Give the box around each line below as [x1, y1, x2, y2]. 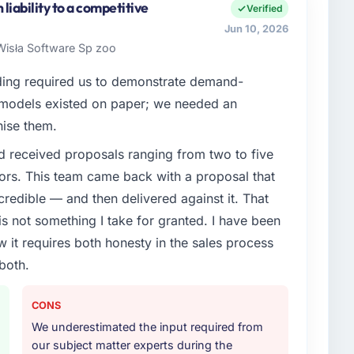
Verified [247, 2, 283, 15]
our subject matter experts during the [32, 338, 232, 352]
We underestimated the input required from [32, 320, 263, 334]
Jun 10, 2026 [224, 23, 289, 36]
